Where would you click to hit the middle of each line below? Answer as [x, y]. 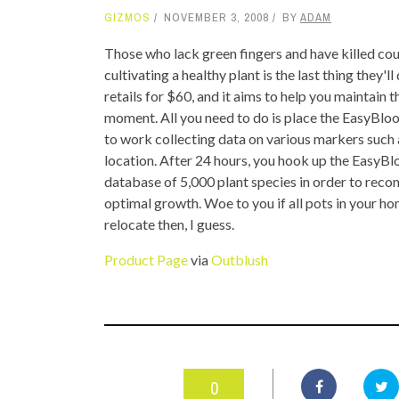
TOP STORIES [236, 18]
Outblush [240, 260]
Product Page [146, 260]
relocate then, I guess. [169, 224]
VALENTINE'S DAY [244, 56]
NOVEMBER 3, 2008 [216, 17]
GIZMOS [127, 17]
